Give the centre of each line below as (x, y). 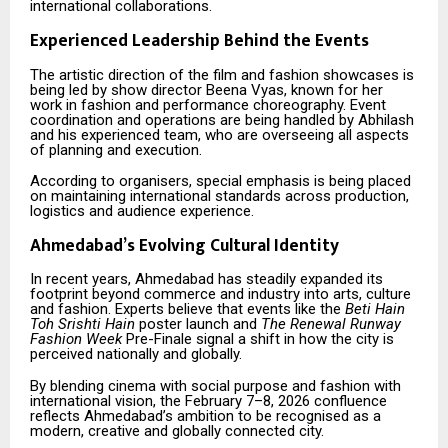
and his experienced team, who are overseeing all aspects (219, 134)
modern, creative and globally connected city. (177, 430)
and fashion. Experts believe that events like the (187, 309)
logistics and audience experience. (142, 210)
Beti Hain (375, 309)
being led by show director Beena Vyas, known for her (206, 89)
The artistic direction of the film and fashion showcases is (222, 74)
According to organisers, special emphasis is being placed (220, 180)
